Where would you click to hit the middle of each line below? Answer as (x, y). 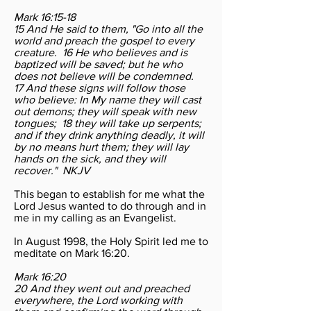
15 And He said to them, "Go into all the (108, 29)
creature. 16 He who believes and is (101, 52)
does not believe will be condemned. (105, 76)
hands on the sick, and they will (90, 159)
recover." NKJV (52, 170)
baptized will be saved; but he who (98, 64)
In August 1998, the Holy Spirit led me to (111, 241)
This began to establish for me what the (109, 194)
